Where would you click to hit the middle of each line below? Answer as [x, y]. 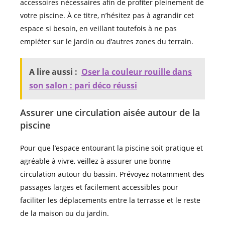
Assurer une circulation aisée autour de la [110, 113]
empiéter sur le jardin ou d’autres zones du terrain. [107, 42]
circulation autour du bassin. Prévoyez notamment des [112, 174]
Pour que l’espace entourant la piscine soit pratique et [111, 148]
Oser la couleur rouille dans [137, 72]
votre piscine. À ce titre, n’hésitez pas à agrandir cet [107, 16]
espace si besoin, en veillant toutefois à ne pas [98, 29]
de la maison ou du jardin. [65, 213]
